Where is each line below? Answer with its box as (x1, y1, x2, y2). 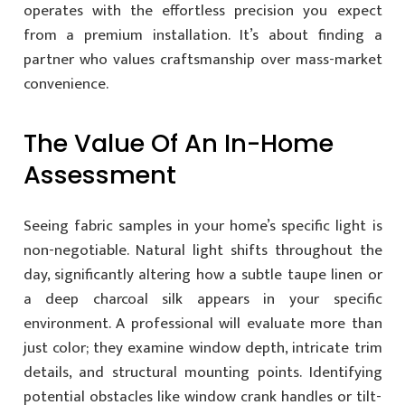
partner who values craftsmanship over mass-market (23, 47, 382, 72)
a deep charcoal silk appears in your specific (23, 286, 382, 312)
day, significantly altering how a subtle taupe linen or (23, 261, 382, 287)
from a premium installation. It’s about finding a (23, 23, 382, 48)
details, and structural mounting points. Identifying (23, 359, 382, 385)
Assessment (23, 157, 176, 193)
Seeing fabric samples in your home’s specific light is (23, 212, 382, 239)
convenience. (23, 71, 108, 97)
